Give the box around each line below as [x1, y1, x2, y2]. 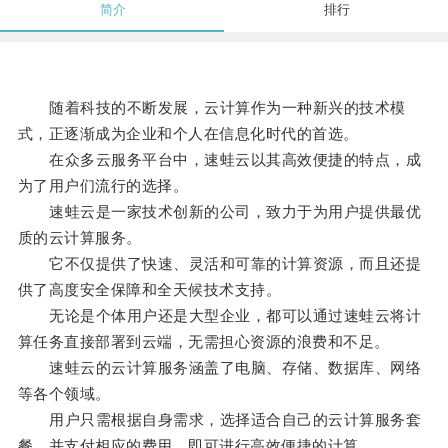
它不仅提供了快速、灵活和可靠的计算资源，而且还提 [17, 255, 422, 273]
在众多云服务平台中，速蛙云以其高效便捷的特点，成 [17, 151, 422, 169]
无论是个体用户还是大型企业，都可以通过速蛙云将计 [17, 307, 422, 325]
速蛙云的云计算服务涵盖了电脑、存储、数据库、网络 [17, 359, 422, 377]
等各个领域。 [17, 385, 111, 403]
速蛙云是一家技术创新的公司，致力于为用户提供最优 [17, 203, 422, 221]
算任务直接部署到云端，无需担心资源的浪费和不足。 [17, 333, 390, 351]
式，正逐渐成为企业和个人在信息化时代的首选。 [17, 125, 359, 143]
